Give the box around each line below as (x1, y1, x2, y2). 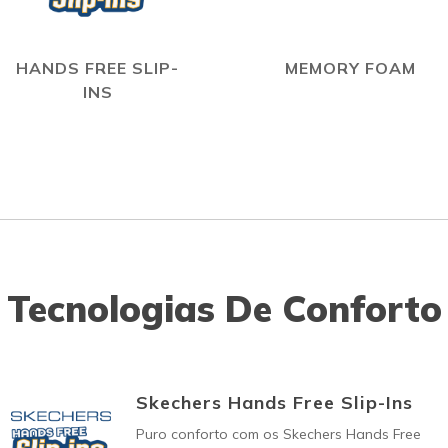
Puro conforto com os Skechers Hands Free (135, 425, 421, 443)
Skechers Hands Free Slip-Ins (135, 391, 413, 414)
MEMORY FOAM (285, 58, 416, 78)
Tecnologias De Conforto (6, 286, 442, 331)
